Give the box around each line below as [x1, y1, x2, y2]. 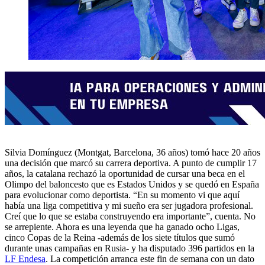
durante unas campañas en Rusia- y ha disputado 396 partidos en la [5, 243, 254, 253]
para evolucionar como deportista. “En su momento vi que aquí [5, 189, 240, 200]
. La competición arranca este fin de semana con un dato [46, 253, 254, 264]
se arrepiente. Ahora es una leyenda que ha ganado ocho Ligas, [5, 221, 240, 232]
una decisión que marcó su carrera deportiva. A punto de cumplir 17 [5, 157, 257, 168]
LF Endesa [5, 253, 46, 264]
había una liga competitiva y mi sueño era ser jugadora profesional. [5, 200, 253, 211]
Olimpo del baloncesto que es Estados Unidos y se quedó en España [5, 179, 259, 189]
